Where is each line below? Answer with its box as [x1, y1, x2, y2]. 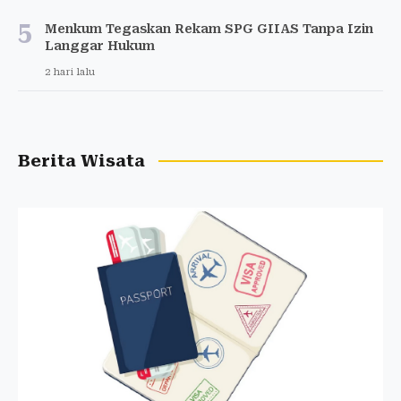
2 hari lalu [45, 65, 95, 78]
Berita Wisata [18, 150, 145, 171]
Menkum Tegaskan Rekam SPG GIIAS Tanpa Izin [45, 21, 373, 36]
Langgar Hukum [45, 38, 155, 53]
